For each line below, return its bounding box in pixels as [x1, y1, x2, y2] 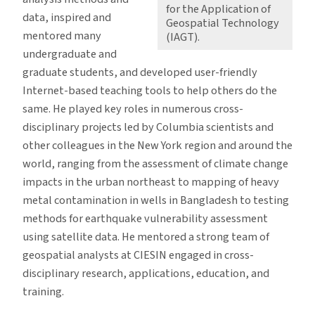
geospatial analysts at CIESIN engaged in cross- [22, 246, 254, 264]
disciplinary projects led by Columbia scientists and [22, 118, 274, 136]
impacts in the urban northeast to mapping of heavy [22, 173, 279, 191]
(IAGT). [166, 28, 200, 46]
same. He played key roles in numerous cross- [22, 100, 243, 117]
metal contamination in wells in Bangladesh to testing [22, 191, 289, 209]
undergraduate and [22, 45, 117, 63]
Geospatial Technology [166, 14, 279, 32]
